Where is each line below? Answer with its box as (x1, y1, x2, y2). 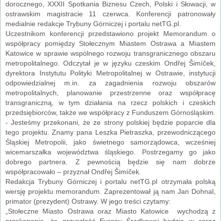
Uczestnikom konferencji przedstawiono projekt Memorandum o (5, 29, 216, 37)
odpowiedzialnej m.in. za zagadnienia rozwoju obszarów (5, 78, 216, 87)
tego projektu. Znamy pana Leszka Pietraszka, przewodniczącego (5, 128, 216, 136)
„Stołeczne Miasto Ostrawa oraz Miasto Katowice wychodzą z (5, 207, 216, 215)
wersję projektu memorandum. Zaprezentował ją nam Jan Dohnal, (5, 187, 216, 195)
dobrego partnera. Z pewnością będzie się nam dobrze (5, 157, 216, 166)
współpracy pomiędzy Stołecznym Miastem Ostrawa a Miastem (5, 39, 216, 47)
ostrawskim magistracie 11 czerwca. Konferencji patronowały (5, 9, 216, 18)
